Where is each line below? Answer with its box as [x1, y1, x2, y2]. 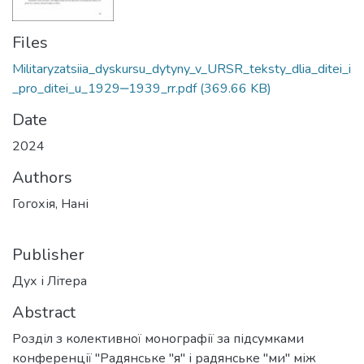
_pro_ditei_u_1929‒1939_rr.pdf [12, 80, 197, 98]
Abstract [12, 301, 76, 324]
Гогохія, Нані [12, 195, 89, 214]
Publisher [12, 244, 84, 266]
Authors [12, 167, 72, 189]
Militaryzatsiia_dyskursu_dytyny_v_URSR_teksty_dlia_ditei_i [12, 60, 351, 79]
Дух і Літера [12, 272, 87, 291]
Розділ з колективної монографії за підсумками [12, 330, 304, 349]
